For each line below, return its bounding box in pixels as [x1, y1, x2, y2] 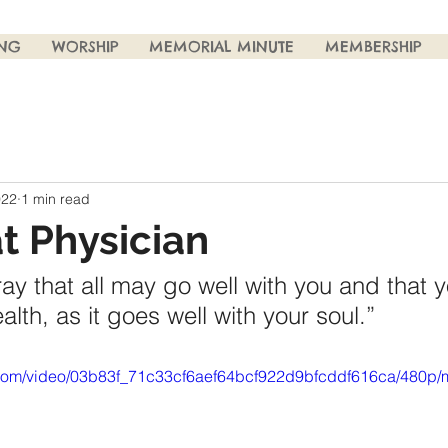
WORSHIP [52, 37, 118, 56]
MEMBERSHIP [325, 37, 421, 56]
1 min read [21, 189, 90, 208]
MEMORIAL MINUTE [149, 37, 294, 56]
